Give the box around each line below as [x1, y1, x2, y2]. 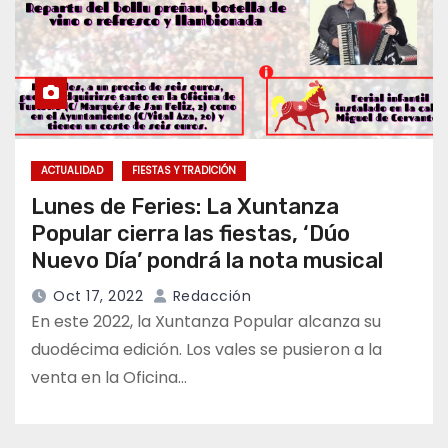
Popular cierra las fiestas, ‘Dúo [31, 219, 350, 247]
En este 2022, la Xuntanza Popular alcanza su [31, 309, 381, 333]
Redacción [168, 285, 251, 306]
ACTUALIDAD [41, 162, 103, 178]
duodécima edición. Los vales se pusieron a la [31, 337, 382, 361]
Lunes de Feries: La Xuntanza [31, 192, 339, 220]
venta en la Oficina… [31, 365, 187, 389]
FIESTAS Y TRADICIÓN [132, 162, 236, 178]
